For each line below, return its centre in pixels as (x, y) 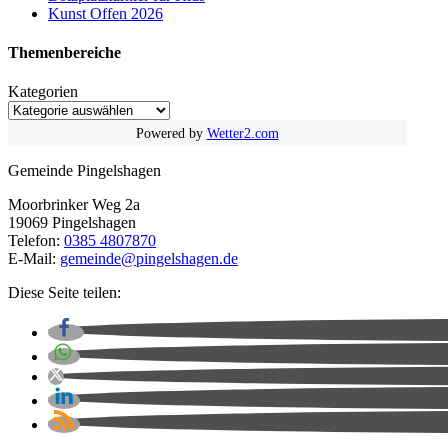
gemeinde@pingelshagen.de (149, 259)
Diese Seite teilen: (64, 293)
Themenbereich (61, 53)
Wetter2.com (242, 134)
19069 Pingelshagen (72, 223)
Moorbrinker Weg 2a (74, 205)
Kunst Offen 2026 (105, 13)
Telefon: (36, 241)
